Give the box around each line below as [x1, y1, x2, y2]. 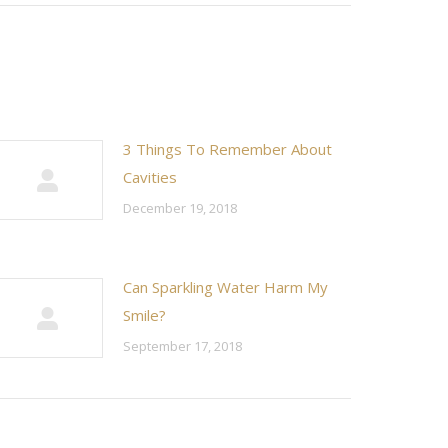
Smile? [123, 305, 166, 325]
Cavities [123, 167, 177, 187]
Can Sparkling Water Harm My [123, 277, 328, 297]
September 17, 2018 [123, 337, 242, 355]
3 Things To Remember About [123, 139, 332, 159]
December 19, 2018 [123, 199, 237, 217]
